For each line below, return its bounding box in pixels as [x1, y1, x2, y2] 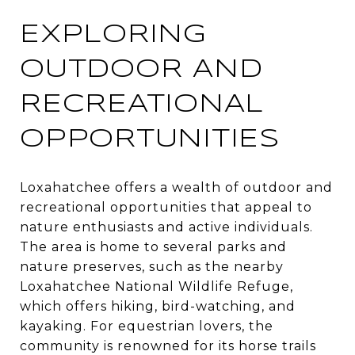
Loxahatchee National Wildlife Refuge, [20, 278, 293, 294]
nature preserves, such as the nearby [20, 258, 284, 274]
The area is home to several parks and [20, 239, 287, 254]
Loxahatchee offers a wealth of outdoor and [20, 179, 333, 195]
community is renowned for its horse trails [20, 338, 316, 353]
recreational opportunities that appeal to [20, 199, 312, 215]
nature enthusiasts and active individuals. [20, 219, 313, 235]
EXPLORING [20, 22, 207, 48]
